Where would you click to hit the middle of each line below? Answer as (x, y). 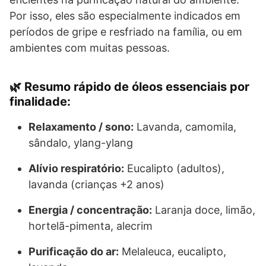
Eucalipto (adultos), (174, 168)
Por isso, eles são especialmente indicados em (125, 16)
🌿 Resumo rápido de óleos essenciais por (129, 87)
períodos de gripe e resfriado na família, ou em (126, 32)
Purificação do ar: (74, 251)
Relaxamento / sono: (81, 127)
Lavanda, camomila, (185, 127)
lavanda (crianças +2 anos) (96, 184)
